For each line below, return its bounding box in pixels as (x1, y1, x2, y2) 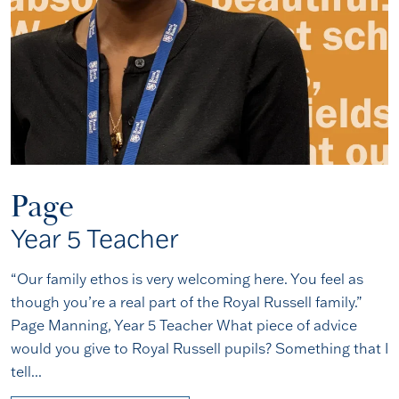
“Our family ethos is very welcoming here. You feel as (11, 270, 363, 288)
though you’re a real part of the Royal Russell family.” (11, 293, 362, 311)
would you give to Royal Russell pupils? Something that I (11, 339, 388, 357)
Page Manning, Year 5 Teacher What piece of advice (11, 316, 357, 334)
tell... (11, 362, 42, 380)
